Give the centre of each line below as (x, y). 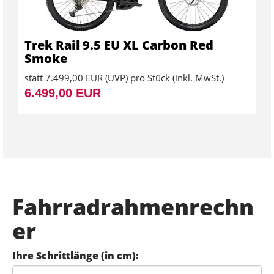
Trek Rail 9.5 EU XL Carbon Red (119, 45)
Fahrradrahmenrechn (133, 207)
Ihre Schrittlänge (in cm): (76, 255)
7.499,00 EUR (74, 77)
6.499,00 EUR (63, 93)
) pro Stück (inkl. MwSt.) (175, 77)
